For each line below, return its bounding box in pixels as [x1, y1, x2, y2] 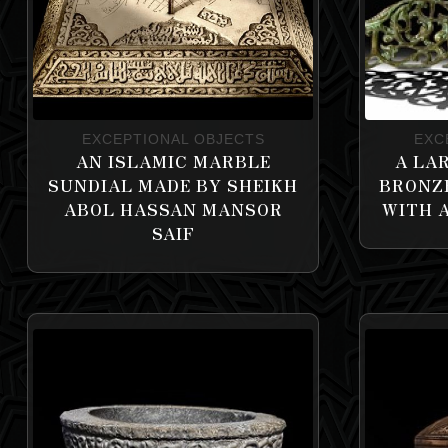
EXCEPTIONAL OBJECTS [81, 131, 265, 147]
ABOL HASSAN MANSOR [63, 197, 283, 221]
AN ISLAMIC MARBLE [75, 149, 271, 173]
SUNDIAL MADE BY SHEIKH [48, 173, 299, 197]
